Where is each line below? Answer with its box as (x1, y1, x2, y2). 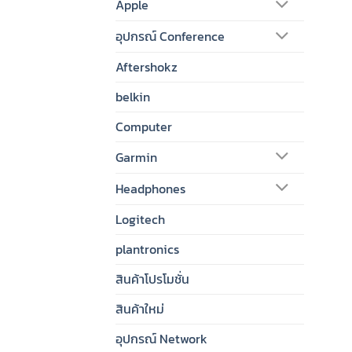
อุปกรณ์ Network (115, 328, 207, 348)
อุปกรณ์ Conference (115, 27, 225, 46)
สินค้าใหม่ (115, 299, 164, 318)
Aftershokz (115, 57, 178, 77)
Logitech (115, 209, 165, 229)
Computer (115, 117, 172, 137)
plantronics (115, 239, 179, 258)
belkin (115, 87, 150, 107)
